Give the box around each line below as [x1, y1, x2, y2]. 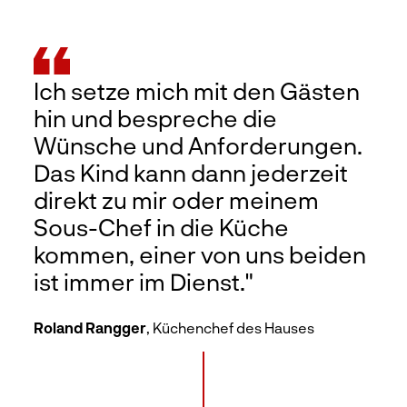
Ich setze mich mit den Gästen [34, 75, 361, 104]
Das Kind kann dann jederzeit [34, 157, 349, 186]
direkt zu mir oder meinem [34, 184, 320, 213]
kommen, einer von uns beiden [34, 239, 367, 268]
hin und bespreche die [34, 103, 278, 132]
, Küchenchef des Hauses [146, 318, 315, 336]
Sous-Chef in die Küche [34, 212, 290, 241]
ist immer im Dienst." [34, 266, 254, 295]
